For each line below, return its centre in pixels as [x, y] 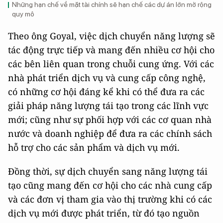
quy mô [23, 14]
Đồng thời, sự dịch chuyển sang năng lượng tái [108, 171]
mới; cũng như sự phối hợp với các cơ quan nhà [110, 119]
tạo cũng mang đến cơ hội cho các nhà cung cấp [110, 185]
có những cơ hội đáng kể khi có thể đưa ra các [106, 91]
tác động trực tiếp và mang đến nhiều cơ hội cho [111, 50]
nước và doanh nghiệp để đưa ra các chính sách [110, 133]
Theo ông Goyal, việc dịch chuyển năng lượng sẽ [111, 36]
